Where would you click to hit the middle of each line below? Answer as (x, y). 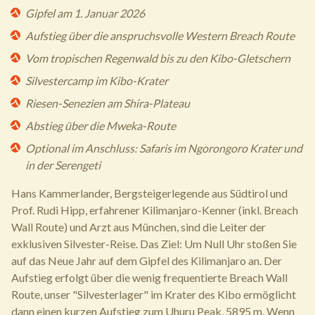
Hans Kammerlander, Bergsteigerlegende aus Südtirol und (149, 193)
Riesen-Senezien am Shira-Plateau (108, 103)
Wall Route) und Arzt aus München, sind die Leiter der (139, 227)
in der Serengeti (63, 165)
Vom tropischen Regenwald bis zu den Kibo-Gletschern (158, 58)
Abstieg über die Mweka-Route (101, 126)
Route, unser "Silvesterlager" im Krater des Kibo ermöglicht (154, 294)
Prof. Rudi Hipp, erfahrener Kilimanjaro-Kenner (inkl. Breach (155, 210)
